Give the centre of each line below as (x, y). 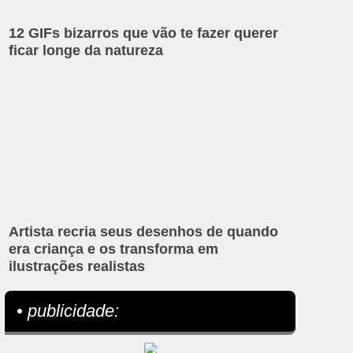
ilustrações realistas (77, 266)
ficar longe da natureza (86, 51)
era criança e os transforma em (114, 249)
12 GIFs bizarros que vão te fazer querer (144, 33)
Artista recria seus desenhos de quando (144, 231)
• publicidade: (68, 310)
